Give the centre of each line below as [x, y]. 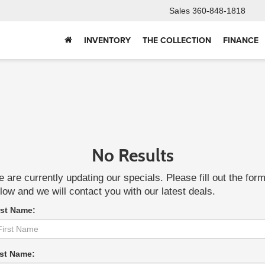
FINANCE [241, 41]
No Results [132, 155]
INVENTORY [107, 41]
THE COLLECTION [177, 41]
